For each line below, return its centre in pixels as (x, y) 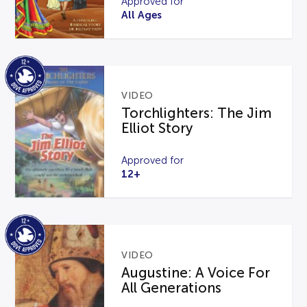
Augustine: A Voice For (196, 273)
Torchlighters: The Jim (197, 113)
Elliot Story (157, 128)
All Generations (172, 288)
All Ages (142, 14)
